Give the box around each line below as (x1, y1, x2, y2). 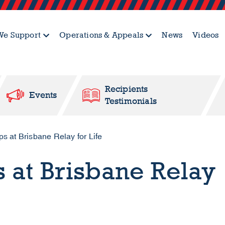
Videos (192, 30, 219, 40)
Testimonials (104, 96, 157, 106)
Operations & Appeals (59, 30, 144, 40)
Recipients (104, 84, 148, 94)
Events (29, 90, 57, 100)
